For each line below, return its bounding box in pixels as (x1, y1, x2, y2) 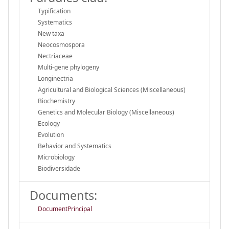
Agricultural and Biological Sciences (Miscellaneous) (38, 85, 186, 94)
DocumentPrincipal (38, 204, 92, 213)
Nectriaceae (38, 51, 73, 60)
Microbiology (38, 152, 75, 162)
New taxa (38, 29, 64, 38)
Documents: (30, 187, 97, 203)
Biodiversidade (38, 164, 80, 173)
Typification (38, 6, 71, 15)
